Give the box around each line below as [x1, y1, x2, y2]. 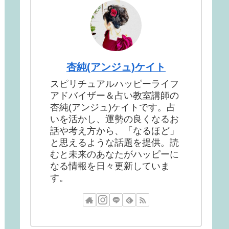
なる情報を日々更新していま [50, 161, 170, 171]
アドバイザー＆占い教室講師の [50, 90, 179, 101]
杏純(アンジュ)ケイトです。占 [50, 102, 176, 112]
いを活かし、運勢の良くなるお [50, 113, 179, 124]
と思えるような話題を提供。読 [50, 137, 179, 148]
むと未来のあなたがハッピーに [50, 149, 179, 159]
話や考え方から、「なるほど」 [50, 125, 179, 136]
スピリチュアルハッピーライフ [50, 78, 179, 89]
